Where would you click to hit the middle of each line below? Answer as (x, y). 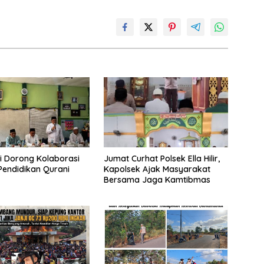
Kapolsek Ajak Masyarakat (157, 169)
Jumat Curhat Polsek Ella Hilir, (161, 158)
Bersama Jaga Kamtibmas (157, 179)
